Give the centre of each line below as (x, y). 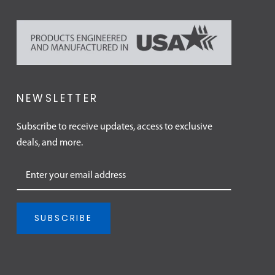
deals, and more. (49, 143)
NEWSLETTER (57, 99)
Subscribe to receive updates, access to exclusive (114, 127)
